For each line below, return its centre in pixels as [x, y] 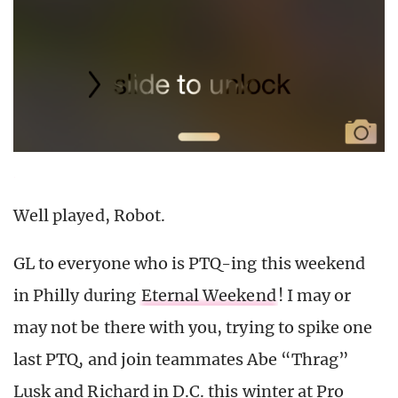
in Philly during [76, 296]
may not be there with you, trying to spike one [193, 328]
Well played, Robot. [89, 216]
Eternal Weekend [208, 296]
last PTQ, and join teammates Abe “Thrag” [181, 360]
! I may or [314, 296]
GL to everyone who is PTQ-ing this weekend [190, 264]
